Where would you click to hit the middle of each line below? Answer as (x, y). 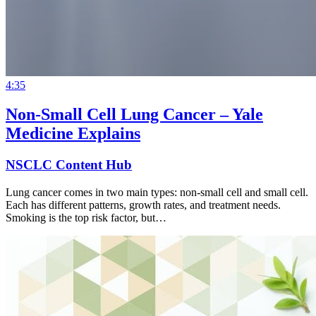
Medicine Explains (73, 134)
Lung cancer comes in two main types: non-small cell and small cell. (157, 193)
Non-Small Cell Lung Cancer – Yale (134, 115)
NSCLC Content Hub (69, 165)
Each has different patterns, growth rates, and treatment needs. (143, 205)
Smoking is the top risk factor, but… (86, 218)
